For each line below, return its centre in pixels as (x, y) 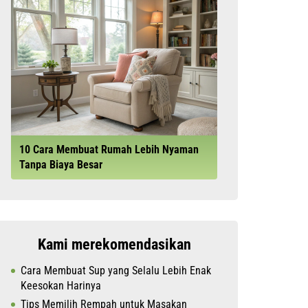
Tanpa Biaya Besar (61, 165)
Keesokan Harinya (61, 286)
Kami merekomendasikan (114, 244)
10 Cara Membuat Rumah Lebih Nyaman (109, 150)
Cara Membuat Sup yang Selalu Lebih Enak (116, 271)
